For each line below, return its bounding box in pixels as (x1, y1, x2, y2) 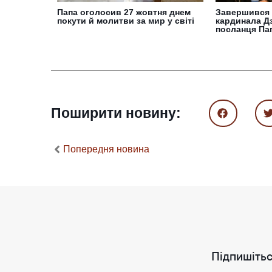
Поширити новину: (51, 104, 181, 121)
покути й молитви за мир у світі (57, 16, 194, 25)
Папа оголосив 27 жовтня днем (57, 7, 191, 17)
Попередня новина (63, 144, 149, 154)
